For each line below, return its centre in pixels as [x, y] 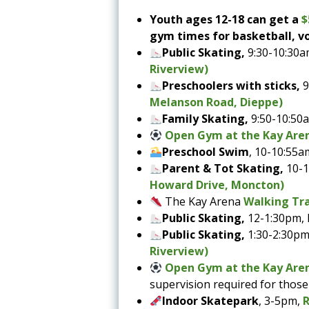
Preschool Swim [206, 151]
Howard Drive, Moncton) [217, 185]
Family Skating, [207, 118]
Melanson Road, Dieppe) [216, 102]
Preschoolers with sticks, [233, 85]
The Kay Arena [203, 201]
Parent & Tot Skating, [225, 168]
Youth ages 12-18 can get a [226, 19]
